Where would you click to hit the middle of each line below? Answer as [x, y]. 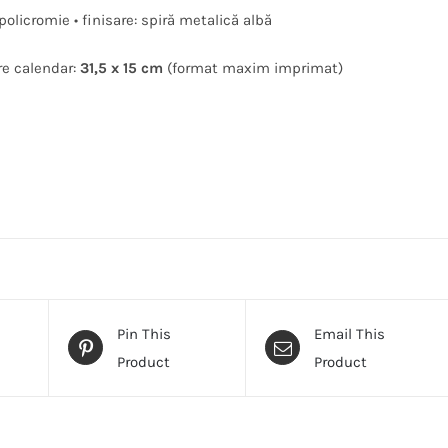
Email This [350, 333]
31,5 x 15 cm [121, 67]
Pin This [144, 333]
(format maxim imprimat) [253, 67]
